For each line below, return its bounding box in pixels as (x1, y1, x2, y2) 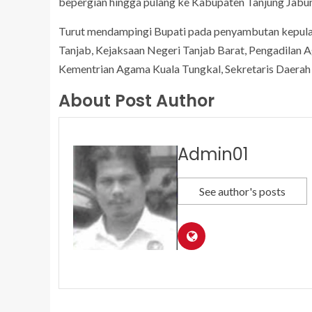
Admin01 (178, 143, 249, 166)
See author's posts (199, 185, 286, 198)
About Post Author (58, 89, 214, 113)
